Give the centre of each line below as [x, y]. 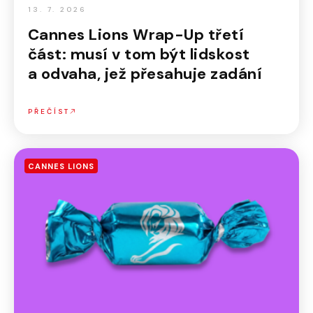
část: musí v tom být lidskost [139, 54]
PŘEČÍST [49, 111]
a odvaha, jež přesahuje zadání [145, 74]
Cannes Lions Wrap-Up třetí [136, 35]
